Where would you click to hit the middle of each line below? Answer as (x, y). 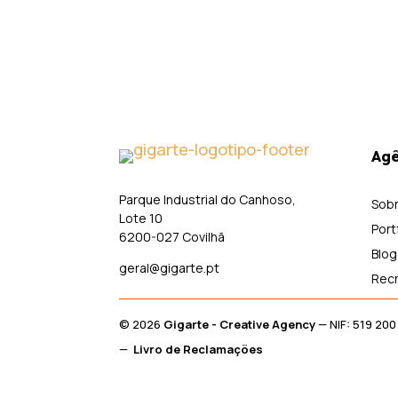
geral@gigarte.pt (170, 267)
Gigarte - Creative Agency (240, 324)
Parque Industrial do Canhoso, (208, 199)
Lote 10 (141, 218)
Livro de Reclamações (199, 349)
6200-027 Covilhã (172, 236)
